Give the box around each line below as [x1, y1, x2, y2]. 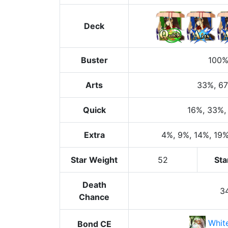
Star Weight [71, 155, 118, 165]
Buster [80, 55, 108, 65]
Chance [79, 192, 109, 202]
